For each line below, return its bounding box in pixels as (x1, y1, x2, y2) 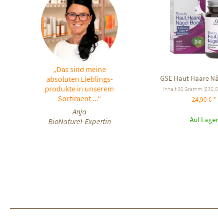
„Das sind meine (53, 64, 106, 74)
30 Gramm (177, 85, 203, 92)
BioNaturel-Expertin (48, 116, 111, 126)
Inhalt (163, 85, 178, 92)
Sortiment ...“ (57, 93, 101, 103)
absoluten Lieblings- (46, 73, 113, 84)
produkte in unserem (45, 83, 114, 93)
